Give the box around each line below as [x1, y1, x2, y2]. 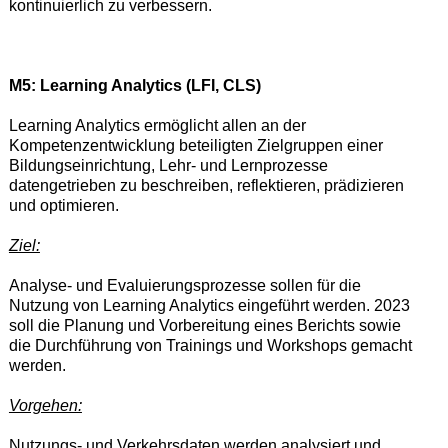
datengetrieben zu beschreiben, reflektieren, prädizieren [8, 176, 404, 194]
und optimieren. [8, 196, 119, 214]
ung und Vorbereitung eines [96, 316, 297, 334]
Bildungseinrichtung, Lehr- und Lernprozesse [8, 156, 328, 174]
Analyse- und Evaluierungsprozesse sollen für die [8, 276, 361, 294]
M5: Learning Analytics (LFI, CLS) [8, 76, 261, 94]
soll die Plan [8, 316, 97, 334]
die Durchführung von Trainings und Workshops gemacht [8, 336, 412, 354]
